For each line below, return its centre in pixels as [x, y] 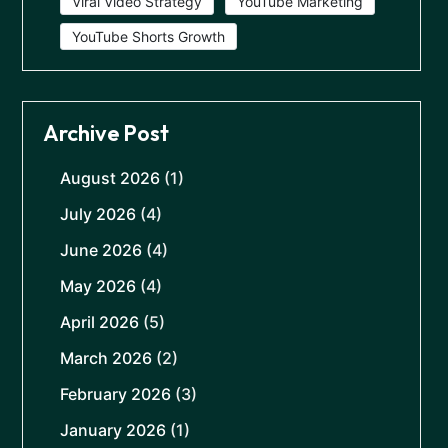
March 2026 [106, 358]
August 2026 [110, 178]
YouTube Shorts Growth [148, 37]
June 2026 [101, 250]
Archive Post [106, 133]
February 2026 [115, 394]
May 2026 [98, 286]
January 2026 [113, 430]
